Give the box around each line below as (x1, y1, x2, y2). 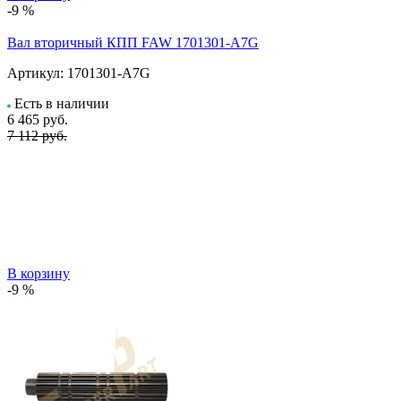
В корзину (7, 265, 70, 281)
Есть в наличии (14, 95, 109, 111)
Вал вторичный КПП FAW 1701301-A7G (7, 34, 259, 50)
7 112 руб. (7, 127, 67, 143)
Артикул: (7, 64, 64, 81)
